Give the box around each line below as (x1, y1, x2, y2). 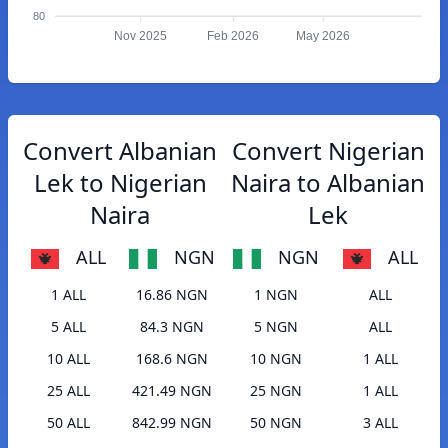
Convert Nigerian (231, 134, 425, 167)
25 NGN (250, 381, 302, 401)
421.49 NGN (132, 381, 212, 401)
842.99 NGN (132, 413, 212, 433)
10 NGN (250, 349, 302, 369)
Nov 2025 (114, 29, 168, 44)
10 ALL (46, 349, 90, 369)
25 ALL (46, 381, 90, 401)
